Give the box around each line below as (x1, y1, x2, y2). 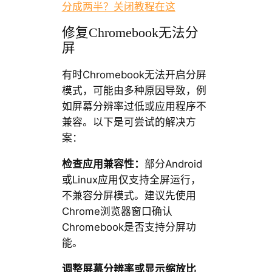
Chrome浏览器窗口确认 (61, 205, 172, 217)
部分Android (144, 157, 202, 170)
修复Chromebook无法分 (61, 25, 199, 41)
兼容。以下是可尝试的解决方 (61, 115, 196, 128)
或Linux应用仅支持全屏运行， (61, 173, 201, 186)
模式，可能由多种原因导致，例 (61, 84, 206, 97)
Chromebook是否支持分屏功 (61, 220, 196, 233)
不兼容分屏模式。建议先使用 (61, 189, 196, 202)
